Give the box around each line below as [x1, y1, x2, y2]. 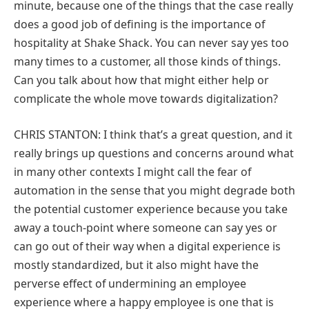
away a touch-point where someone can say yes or [14, 219, 277, 235]
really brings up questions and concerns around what [14, 145, 294, 161]
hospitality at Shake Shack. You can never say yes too [14, 34, 289, 50]
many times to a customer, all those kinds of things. [14, 53, 281, 69]
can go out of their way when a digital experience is [14, 238, 281, 254]
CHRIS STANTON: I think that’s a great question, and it [14, 126, 292, 142]
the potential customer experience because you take [14, 201, 288, 217]
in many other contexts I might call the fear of [14, 163, 251, 179]
